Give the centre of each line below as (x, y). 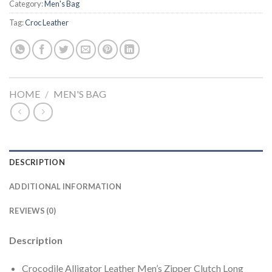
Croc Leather (47, 23)
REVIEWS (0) (32, 210)
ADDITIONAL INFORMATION (66, 186)
